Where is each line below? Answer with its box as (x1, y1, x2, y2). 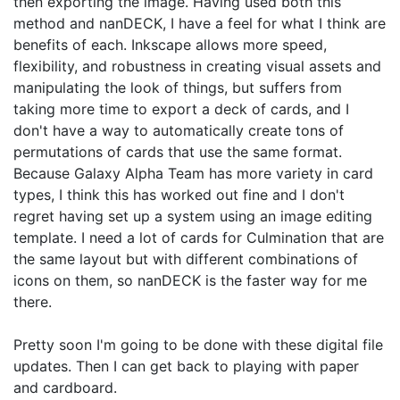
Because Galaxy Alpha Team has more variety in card (13, 163, 373, 182)
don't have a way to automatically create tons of (13, 121, 344, 139)
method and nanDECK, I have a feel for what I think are (13, 13, 386, 32)
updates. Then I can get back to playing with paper (13, 356, 359, 375)
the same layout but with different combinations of (13, 249, 358, 268)
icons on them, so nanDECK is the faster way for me (13, 271, 367, 289)
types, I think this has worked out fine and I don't (13, 185, 345, 204)
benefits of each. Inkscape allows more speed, (13, 35, 327, 54)
